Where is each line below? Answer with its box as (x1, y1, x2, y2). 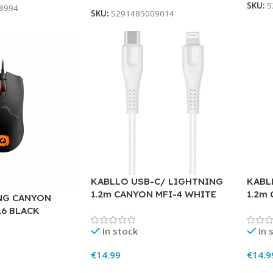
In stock (102, 224, 138, 237)
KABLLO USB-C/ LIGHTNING (90, 175, 223, 187)
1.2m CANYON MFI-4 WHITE (90, 188, 216, 200)
